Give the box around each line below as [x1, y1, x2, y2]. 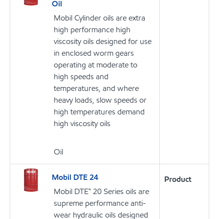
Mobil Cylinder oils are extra [54, 12, 145, 23]
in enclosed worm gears [54, 47, 134, 58]
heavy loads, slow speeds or [54, 94, 147, 105]
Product [164, 174, 192, 185]
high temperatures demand [54, 106, 145, 117]
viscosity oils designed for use [54, 36, 152, 46]
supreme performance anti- [54, 198, 146, 209]
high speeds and [54, 71, 109, 82]
